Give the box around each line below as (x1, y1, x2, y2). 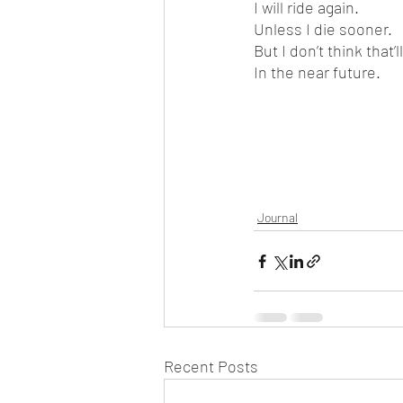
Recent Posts (164, 356, 258, 376)
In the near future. (254, 62, 381, 82)
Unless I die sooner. (254, 19, 392, 39)
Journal (257, 210, 298, 225)
